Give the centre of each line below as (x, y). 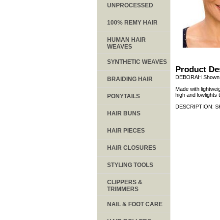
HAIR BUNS (124, 113)
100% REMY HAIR (132, 22)
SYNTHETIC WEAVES (137, 62)
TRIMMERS (123, 189)
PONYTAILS (124, 96)
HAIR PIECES (126, 130)
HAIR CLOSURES (132, 148)
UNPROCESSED (130, 5)
